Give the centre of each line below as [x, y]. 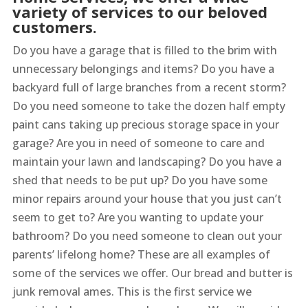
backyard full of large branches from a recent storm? [149, 87]
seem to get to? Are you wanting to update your [137, 217]
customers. [54, 26]
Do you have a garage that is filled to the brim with [144, 50]
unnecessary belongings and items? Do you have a [143, 68]
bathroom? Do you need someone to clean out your [147, 235]
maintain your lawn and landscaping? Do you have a [147, 161]
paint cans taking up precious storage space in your [145, 124]
